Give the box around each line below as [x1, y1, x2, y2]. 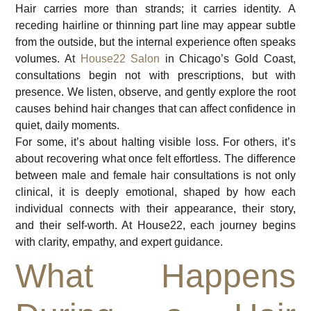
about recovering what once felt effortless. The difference [15, 152, 296, 165]
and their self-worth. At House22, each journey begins [15, 219, 296, 231]
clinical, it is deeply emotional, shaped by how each [15, 185, 296, 198]
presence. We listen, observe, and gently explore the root [15, 85, 296, 98]
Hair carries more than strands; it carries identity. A [15, 2, 296, 15]
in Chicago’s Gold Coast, [160, 52, 296, 65]
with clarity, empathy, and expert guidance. [15, 235, 224, 248]
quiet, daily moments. [15, 119, 120, 131]
